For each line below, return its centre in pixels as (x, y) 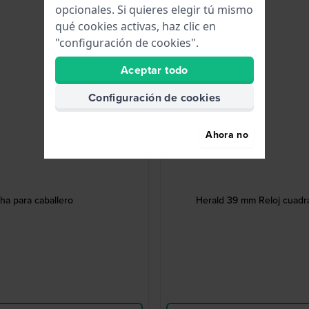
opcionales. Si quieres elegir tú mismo (154, 10)
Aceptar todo (154, 70)
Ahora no (227, 135)
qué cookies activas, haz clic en (136, 26)
